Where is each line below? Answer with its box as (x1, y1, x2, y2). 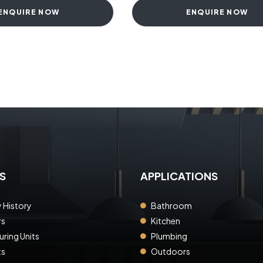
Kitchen (150, 215, 180, 226)
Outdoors (150, 245, 190, 257)
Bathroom (150, 200, 192, 211)
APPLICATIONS (140, 168, 218, 183)
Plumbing (150, 230, 187, 241)
